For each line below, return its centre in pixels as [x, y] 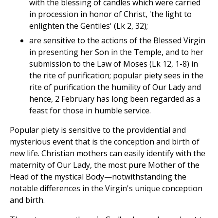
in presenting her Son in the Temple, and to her [116, 52]
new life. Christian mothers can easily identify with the [108, 153]
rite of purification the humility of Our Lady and [115, 87]
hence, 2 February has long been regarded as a [115, 99]
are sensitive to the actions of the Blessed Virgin [117, 40]
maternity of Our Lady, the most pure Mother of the [105, 165]
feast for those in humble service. [90, 110]
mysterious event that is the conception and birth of [105, 141]
